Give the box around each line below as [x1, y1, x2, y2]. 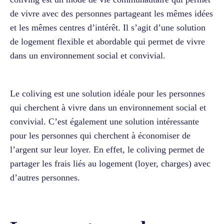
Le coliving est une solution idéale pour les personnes [10, 88, 205, 98]
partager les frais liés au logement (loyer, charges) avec [10, 158, 210, 168]
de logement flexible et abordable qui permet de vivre [10, 36, 205, 46]
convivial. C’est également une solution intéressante [10, 116, 199, 126]
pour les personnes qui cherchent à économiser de [10, 130, 190, 140]
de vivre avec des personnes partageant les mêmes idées [10, 8, 213, 18]
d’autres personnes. [10, 172, 80, 182]
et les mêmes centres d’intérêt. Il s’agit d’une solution [10, 22, 205, 32]
